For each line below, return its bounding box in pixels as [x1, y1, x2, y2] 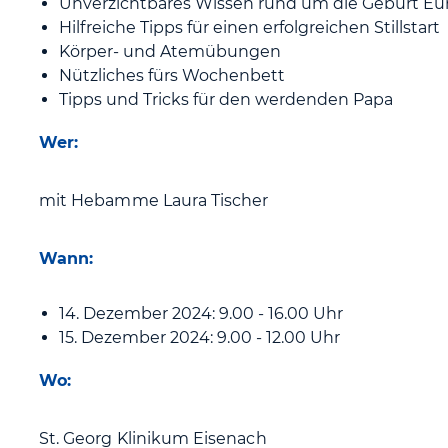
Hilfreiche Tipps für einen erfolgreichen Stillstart [59, 18, 440, 37]
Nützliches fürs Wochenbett [59, 66, 285, 85]
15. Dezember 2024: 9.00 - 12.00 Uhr [59, 328, 340, 347]
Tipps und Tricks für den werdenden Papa [59, 90, 393, 109]
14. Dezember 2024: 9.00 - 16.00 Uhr [59, 304, 343, 323]
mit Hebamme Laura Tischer [39, 191, 269, 210]
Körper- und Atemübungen [59, 42, 281, 61]
